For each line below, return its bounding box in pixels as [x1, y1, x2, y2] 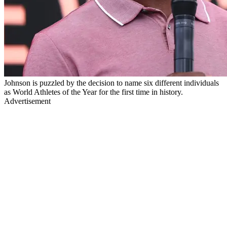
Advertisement [4, 96, 51, 105]
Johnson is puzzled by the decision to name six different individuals [4, 78, 219, 87]
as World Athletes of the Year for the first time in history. [4, 87, 183, 96]
